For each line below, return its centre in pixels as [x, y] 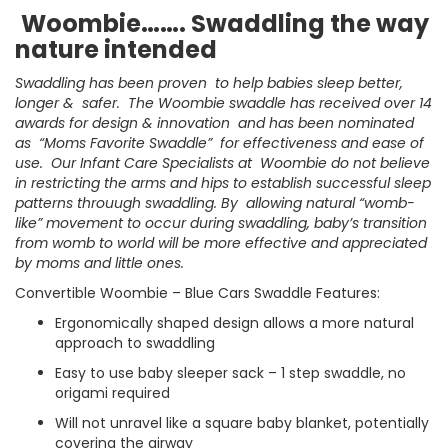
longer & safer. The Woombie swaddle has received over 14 [223, 103]
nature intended [116, 49]
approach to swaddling [135, 343]
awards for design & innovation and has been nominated [214, 123]
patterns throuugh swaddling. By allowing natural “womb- [215, 203]
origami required [112, 393]
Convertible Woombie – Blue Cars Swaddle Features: [197, 293]
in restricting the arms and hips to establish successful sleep [223, 183]
